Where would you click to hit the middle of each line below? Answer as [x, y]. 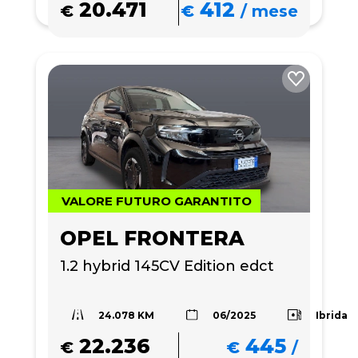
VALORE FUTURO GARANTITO [157, 201]
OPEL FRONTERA [152, 238]
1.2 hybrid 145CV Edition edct [167, 266]
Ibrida [332, 315]
